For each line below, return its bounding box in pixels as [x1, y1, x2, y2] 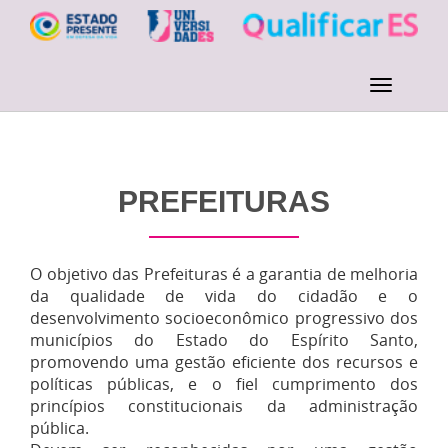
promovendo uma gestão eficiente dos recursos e [30, 351, 418, 373]
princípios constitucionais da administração [30, 395, 418, 417]
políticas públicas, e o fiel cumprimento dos [30, 373, 418, 395]
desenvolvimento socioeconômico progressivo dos [30, 307, 418, 329]
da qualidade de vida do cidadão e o [30, 285, 418, 307]
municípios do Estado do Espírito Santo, [30, 329, 418, 351]
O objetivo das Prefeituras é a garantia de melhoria [30, 263, 418, 285]
